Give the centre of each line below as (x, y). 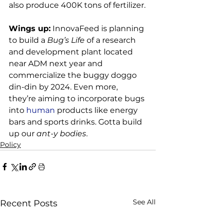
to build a (28, 40)
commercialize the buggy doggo (74, 75)
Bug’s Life (66, 40)
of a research (111, 40)
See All (144, 202)
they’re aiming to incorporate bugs (78, 99)
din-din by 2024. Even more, (64, 87)
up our (23, 134)
